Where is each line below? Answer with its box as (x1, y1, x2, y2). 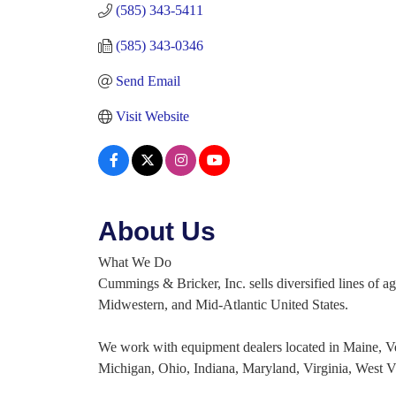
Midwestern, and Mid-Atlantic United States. (98, 297, 348, 312)
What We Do (98, 255, 171, 270)
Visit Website (116, 109, 189, 124)
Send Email (116, 73, 180, 88)
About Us (98, 217, 216, 246)
